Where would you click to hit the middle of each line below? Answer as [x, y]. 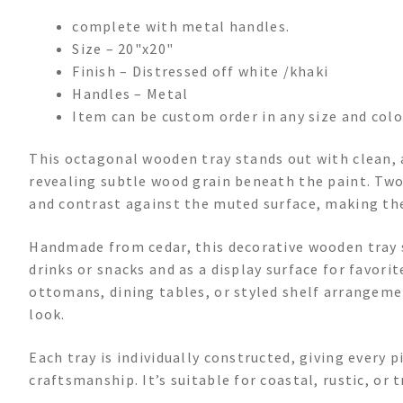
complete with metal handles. [181, 26]
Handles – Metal [130, 93]
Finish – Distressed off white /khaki [201, 71]
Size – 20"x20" [123, 48]
